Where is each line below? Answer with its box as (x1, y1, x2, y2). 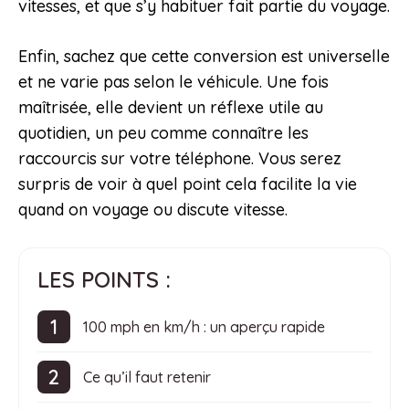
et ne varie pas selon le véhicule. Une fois (18, 71, 329, 93)
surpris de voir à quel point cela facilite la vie (18, 173, 357, 195)
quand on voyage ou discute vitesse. (18, 199, 288, 221)
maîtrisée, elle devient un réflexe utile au (18, 97, 323, 119)
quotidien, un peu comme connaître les (18, 122, 309, 144)
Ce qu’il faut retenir (83, 367, 211, 386)
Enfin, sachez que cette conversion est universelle (18, 46, 390, 68)
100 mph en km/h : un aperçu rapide (83, 317, 325, 336)
